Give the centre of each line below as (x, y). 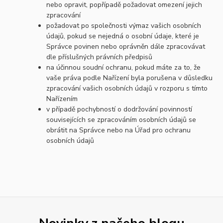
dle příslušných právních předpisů (100, 57)
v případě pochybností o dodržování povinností (119, 110)
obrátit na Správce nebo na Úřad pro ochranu (119, 130)
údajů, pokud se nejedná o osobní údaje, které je (123, 36)
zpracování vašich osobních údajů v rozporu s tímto (127, 89)
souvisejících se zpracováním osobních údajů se (121, 120)
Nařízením (62, 99)
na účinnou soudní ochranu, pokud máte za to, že (124, 68)
